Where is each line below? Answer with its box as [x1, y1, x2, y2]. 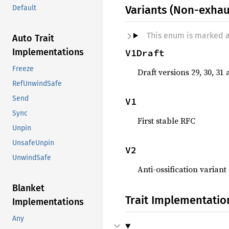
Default [12, 4, 36, 13]
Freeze [12, 64, 34, 74]
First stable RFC [138, 115, 195, 126]
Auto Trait [12, 33, 54, 44]
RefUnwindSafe [12, 79, 62, 88]
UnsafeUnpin [12, 139, 54, 148]
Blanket [12, 182, 44, 194]
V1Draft [125, 47, 165, 59]
